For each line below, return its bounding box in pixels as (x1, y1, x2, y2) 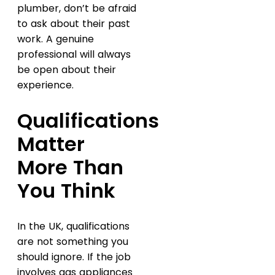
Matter (17, 130, 85, 158)
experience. (17, 78, 74, 93)
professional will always (17, 47, 131, 62)
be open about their (17, 63, 116, 77)
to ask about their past (17, 17, 130, 31)
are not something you (17, 234, 128, 249)
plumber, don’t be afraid (17, 1, 136, 16)
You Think (17, 176, 115, 204)
